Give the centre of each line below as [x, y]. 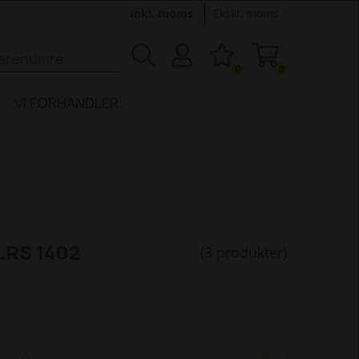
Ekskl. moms [246, 13]
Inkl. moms [163, 13]
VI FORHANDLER [67, 103]
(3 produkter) [244, 252]
